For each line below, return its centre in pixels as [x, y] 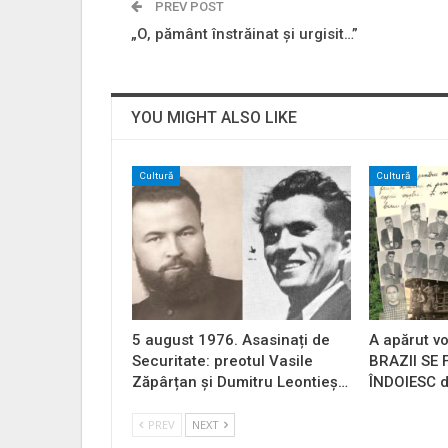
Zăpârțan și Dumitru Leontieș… [240, 381]
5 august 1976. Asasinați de [231, 339]
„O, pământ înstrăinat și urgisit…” [244, 34]
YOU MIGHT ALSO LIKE [214, 118]
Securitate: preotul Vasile [222, 360]
